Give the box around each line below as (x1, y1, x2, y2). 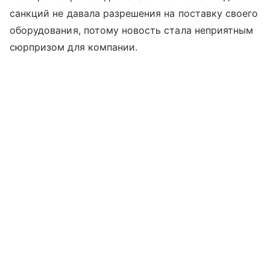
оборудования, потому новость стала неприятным (10, 24, 254, 37)
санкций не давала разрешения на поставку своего (10, 7, 259, 20)
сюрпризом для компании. (10, 41, 138, 54)
